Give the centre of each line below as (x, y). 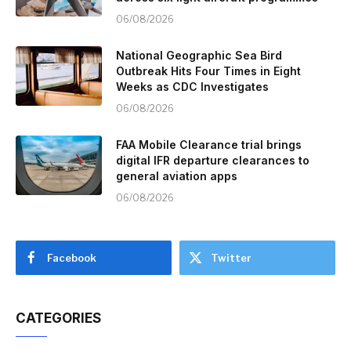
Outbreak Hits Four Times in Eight (208, 71)
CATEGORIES (58, 318)
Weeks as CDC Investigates (192, 86)
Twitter (231, 257)
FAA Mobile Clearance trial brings (209, 144)
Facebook (72, 257)
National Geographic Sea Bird (199, 55)
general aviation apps (177, 175)
